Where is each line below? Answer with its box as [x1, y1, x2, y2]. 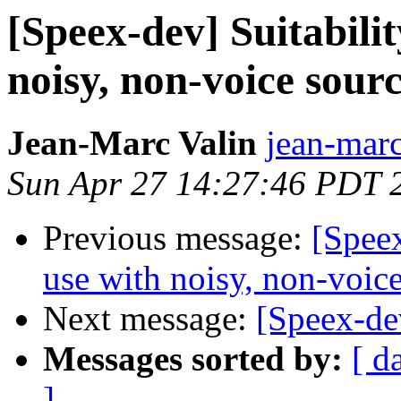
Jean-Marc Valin [7, 124, 257, 163]
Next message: [43, 299, 256, 338]
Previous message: [43, 218, 311, 258]
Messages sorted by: [43, 339, 343, 379]
